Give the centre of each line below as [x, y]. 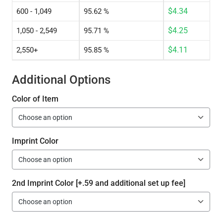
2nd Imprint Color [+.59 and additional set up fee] [98, 183]
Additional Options [61, 80]
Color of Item [35, 99]
